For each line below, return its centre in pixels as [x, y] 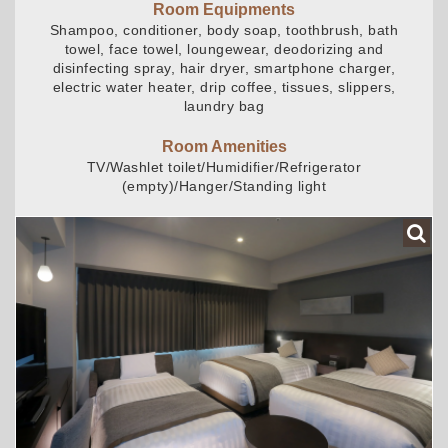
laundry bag [224, 105]
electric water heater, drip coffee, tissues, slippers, [224, 86]
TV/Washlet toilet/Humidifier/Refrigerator [224, 166]
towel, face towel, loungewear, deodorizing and [224, 48]
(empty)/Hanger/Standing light [224, 185]
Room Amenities [224, 146]
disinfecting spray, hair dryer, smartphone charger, [224, 67]
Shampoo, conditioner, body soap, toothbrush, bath [224, 29]
